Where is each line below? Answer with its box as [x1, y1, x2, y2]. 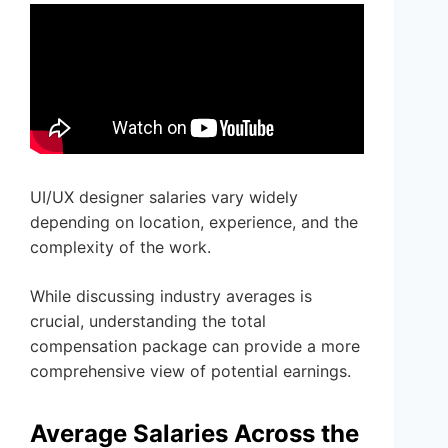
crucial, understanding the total [30, 311, 266, 332]
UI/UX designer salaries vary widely [30, 187, 298, 208]
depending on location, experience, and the [30, 212, 358, 233]
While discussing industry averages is [30, 286, 312, 307]
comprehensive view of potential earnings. [30, 361, 351, 382]
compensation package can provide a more [30, 336, 360, 357]
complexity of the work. [30, 237, 211, 258]
